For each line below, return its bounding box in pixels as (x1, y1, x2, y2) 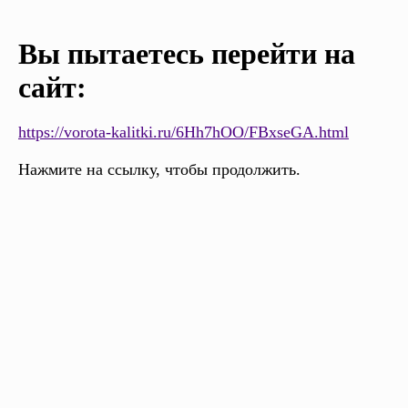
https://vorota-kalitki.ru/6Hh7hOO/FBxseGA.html (18, 123, 349, 142)
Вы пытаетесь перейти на (18, 37, 355, 71)
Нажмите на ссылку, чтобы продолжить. (18, 160, 301, 179)
